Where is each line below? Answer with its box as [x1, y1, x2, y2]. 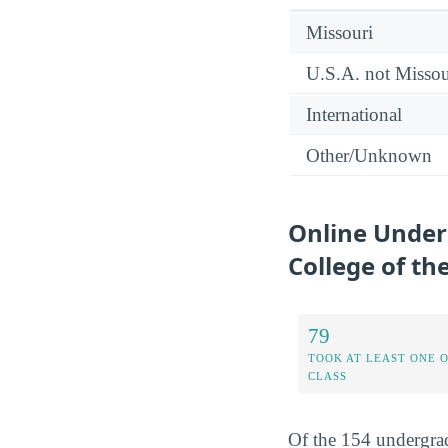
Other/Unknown [306, 144, 432, 166]
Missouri [306, 21, 373, 43]
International [306, 103, 402, 125]
